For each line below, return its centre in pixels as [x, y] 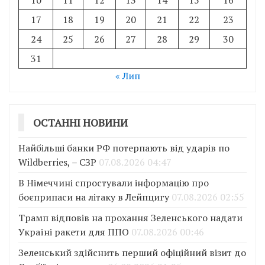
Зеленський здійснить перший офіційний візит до [132, 252]
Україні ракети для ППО [74, 232]
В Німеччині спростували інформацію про [114, 182]
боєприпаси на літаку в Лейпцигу [94, 197]
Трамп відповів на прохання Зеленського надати [130, 217]
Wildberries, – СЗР [57, 162]
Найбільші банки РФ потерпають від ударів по [124, 148]
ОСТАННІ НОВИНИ [80, 122]
